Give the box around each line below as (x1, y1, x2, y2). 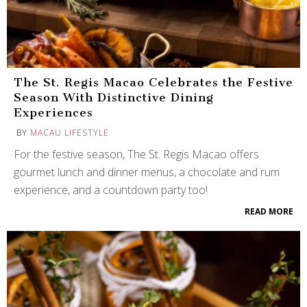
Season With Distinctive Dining (14, 90, 214, 105)
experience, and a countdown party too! (14, 182, 208, 198)
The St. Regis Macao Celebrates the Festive (14, 75, 293, 90)
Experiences (14, 106, 93, 120)
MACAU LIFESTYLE (30, 127, 109, 139)
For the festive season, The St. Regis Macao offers (14, 147, 259, 162)
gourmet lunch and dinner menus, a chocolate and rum (14, 164, 280, 180)
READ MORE (245, 206, 293, 218)
